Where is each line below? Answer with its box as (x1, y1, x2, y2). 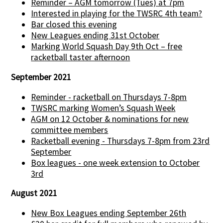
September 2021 (11, 71, 72, 83)
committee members (31, 124, 109, 135)
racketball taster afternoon (31, 52, 130, 63)
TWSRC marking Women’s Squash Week (31, 102, 176, 113)
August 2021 (11, 188, 58, 199)
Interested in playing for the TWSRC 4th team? (31, 8, 203, 19)
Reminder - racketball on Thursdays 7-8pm (31, 91, 187, 103)
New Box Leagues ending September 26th (31, 207, 187, 219)
